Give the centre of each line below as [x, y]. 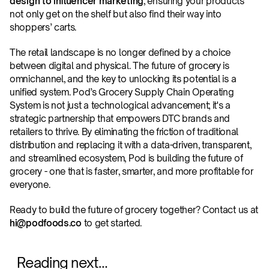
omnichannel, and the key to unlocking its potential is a [123, 79]
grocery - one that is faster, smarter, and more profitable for [131, 171]
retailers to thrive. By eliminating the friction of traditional [124, 132]
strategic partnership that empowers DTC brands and [120, 119]
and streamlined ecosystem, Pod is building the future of [126, 158]
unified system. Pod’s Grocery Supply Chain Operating [122, 92]
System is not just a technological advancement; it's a [120, 105]
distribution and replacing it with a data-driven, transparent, [131, 145]
